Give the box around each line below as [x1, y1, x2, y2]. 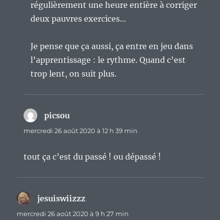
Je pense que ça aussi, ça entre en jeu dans [30, 41, 193, 52]
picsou [44, 110, 70, 121]
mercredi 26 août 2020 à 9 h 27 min [17, 210, 129, 218]
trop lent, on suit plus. [30, 69, 117, 79]
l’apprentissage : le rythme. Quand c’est [30, 55, 186, 65]
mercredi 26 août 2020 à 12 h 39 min [24, 127, 138, 135]
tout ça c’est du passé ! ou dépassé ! [24, 152, 162, 162]
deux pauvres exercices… [30, 14, 127, 24]
